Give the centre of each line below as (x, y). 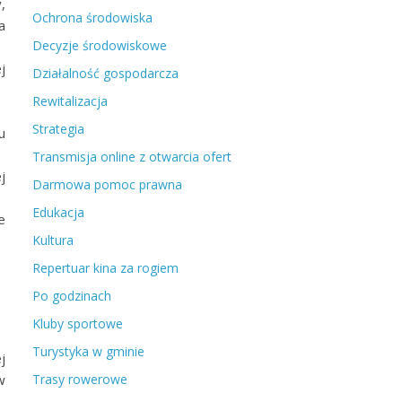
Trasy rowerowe (80, 379)
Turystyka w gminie (88, 351)
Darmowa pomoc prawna (107, 184)
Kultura (53, 240)
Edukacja (58, 212)
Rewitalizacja (70, 101)
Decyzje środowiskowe (100, 45)
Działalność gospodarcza (105, 73)
